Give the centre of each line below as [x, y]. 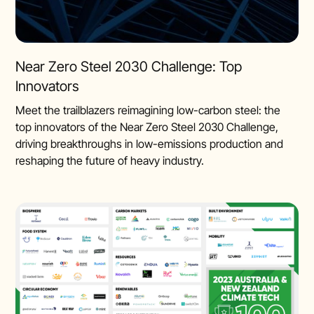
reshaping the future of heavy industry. [110, 160]
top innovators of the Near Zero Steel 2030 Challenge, [147, 127]
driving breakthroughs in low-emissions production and [150, 143]
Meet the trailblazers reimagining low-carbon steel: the [148, 110]
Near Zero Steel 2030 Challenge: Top [129, 66]
